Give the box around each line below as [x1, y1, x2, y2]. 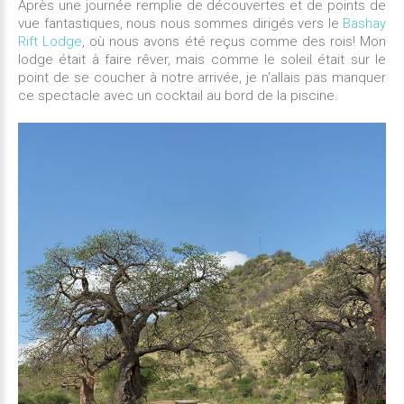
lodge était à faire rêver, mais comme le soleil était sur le [18, 50, 386, 68]
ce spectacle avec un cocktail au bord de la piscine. [18, 87, 342, 104]
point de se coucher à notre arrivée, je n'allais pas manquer [18, 69, 386, 86]
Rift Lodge [18, 32, 83, 50]
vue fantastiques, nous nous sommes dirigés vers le [18, 14, 343, 32]
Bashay [343, 14, 386, 32]
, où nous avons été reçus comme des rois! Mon [82, 32, 387, 50]
